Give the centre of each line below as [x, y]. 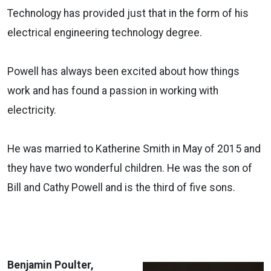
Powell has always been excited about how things [123, 71]
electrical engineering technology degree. [105, 32]
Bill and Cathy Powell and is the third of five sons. [121, 187]
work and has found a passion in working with [113, 90]
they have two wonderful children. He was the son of [130, 168]
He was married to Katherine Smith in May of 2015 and [134, 149]
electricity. [32, 110]
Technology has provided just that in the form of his [128, 13]
